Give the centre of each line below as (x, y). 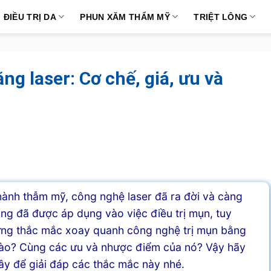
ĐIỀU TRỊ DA (30, 17)
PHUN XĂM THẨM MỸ (125, 17)
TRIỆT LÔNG (221, 17)
